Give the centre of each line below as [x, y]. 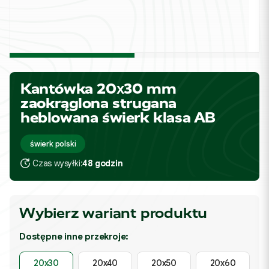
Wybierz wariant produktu [113, 213]
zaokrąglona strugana [99, 103]
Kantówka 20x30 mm [98, 89]
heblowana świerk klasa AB [118, 117]
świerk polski [53, 144]
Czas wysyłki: [58, 163]
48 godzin [103, 163]
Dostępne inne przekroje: [74, 237]
